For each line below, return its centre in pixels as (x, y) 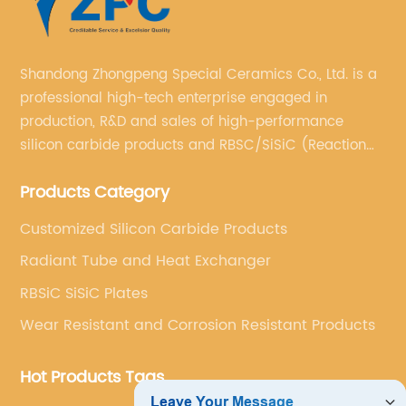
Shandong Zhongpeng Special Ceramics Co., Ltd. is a (187, 74)
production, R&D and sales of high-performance (182, 121)
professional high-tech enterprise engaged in (174, 98)
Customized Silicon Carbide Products (154, 229)
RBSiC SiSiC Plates (84, 293)
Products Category (95, 192)
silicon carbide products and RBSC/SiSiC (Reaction (193, 145)
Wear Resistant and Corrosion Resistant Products (198, 326)
